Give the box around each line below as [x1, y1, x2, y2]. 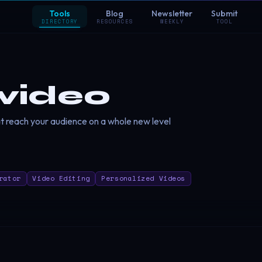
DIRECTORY [42, 18, 78, 25]
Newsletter [151, 8, 193, 19]
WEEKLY [160, 18, 185, 25]
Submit [211, 8, 238, 19]
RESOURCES [96, 18, 133, 25]
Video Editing [32, 173, 90, 184]
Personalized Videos [101, 173, 185, 184]
